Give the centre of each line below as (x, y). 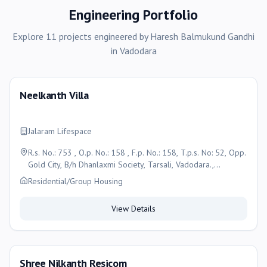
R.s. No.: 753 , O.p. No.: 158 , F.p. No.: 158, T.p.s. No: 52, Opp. (137, 153)
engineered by (121, 36)
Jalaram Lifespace (60, 131)
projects (75, 36)
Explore (29, 36)
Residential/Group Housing (75, 181)
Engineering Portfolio (133, 15)
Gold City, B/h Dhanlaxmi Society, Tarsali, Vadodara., (53, 164)
